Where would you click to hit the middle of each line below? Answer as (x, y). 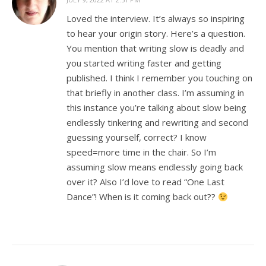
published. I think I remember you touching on (159, 78)
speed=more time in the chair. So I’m (141, 152)
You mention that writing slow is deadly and (155, 48)
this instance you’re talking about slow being (156, 108)
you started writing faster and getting (144, 63)
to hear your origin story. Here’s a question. (156, 34)
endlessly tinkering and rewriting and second (157, 123)
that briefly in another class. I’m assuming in (155, 93)
